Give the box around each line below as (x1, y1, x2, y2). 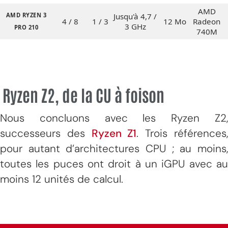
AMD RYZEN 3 (6, 11, 47, 19)
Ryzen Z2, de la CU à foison (3, 83, 164, 105)
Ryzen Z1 (91, 126, 137, 140)
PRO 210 (14, 23, 39, 31)
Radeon (193, 16, 220, 26)
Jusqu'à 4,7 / (113, 11, 157, 21)
